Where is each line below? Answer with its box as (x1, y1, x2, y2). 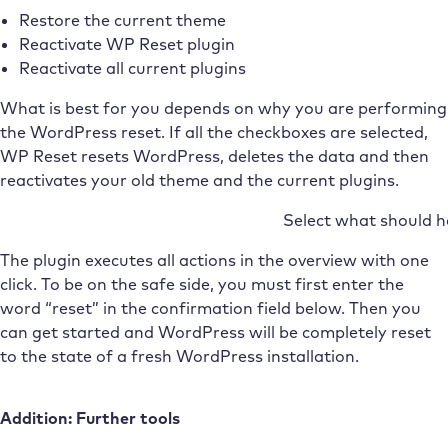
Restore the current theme (18, 9, 226, 30)
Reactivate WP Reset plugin (18, 33, 235, 54)
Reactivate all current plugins (18, 57, 246, 78)
